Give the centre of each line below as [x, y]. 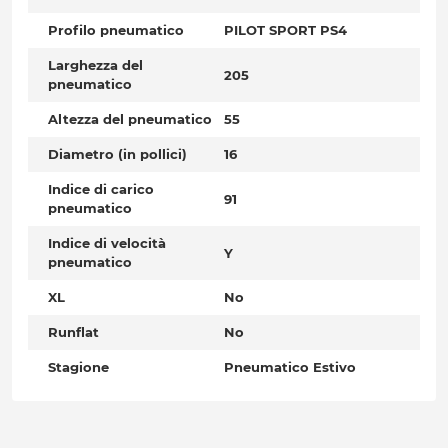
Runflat [73, 332]
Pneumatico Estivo [290, 367]
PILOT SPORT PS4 [285, 30]
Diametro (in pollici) [117, 154]
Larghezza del [95, 65]
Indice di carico [101, 189]
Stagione [78, 367]
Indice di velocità [107, 243]
